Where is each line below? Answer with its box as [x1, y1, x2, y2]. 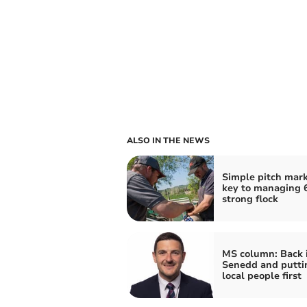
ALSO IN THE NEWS [126, 134, 210, 146]
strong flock [221, 192, 278, 206]
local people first [221, 269, 302, 282]
